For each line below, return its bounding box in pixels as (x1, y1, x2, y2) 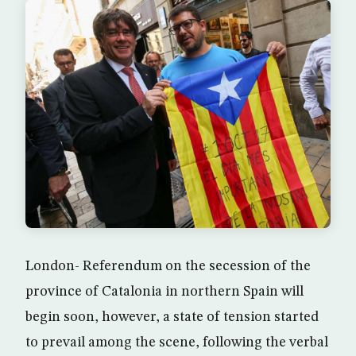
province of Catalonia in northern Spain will (25, 284, 304, 299)
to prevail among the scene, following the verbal (25, 335, 328, 350)
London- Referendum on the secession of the (25, 258, 311, 273)
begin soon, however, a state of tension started (25, 309, 319, 324)
